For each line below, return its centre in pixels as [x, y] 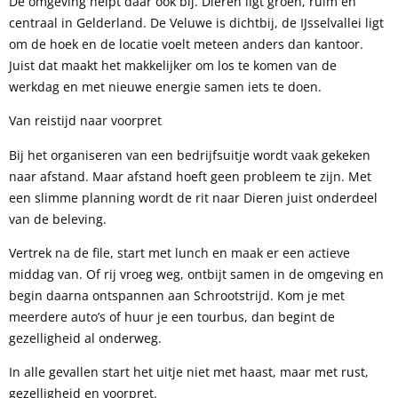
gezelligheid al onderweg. [85, 338]
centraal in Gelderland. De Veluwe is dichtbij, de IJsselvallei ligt [196, 22]
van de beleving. [58, 219]
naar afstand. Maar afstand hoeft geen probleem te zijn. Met [190, 176]
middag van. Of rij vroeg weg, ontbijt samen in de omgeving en [196, 274]
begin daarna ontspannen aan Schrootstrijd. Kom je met [177, 295]
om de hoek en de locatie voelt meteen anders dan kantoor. [186, 44]
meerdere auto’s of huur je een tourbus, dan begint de [172, 316]
